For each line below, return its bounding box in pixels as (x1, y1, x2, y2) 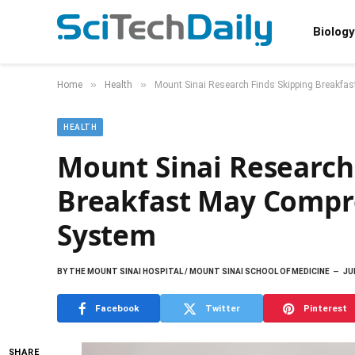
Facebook (94, 302, 139, 314)
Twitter (205, 302, 240, 314)
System (57, 216, 156, 254)
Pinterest (303, 302, 347, 314)
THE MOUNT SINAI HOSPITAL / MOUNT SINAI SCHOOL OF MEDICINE (67, 267, 330, 276)
